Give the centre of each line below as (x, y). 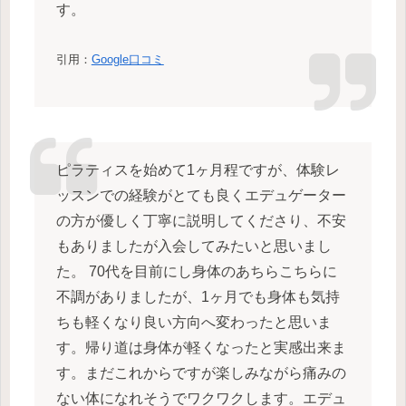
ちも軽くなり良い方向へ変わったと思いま (193, 323)
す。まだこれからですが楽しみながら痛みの (201, 373)
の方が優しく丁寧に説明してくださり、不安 (201, 221)
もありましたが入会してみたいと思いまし (193, 246)
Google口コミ (127, 60)
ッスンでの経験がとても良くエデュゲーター (201, 196)
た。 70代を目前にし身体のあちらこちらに (196, 272)
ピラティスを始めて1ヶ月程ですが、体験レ (198, 170)
